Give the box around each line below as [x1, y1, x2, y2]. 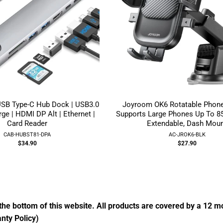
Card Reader [7, 119, 47, 128]
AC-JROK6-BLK [168, 131, 206, 138]
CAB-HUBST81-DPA [3, 131, 51, 138]
